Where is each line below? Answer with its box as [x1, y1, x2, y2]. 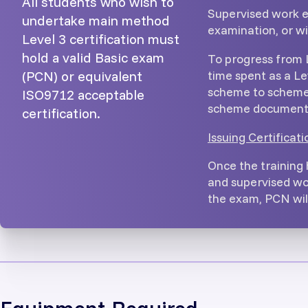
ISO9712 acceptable [22, 86, 144, 104]
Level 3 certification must [22, 30, 179, 48]
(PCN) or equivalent [22, 67, 142, 85]
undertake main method [22, 12, 170, 30]
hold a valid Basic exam [22, 49, 164, 67]
